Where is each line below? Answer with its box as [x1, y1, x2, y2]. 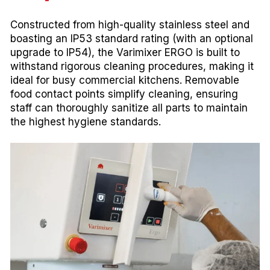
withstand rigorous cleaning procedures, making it [10, 60, 254, 72]
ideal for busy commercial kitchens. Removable [10, 74, 239, 86]
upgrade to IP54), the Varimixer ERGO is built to [10, 46, 240, 58]
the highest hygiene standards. [10, 115, 161, 128]
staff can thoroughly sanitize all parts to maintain [10, 101, 248, 114]
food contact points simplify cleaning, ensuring [10, 87, 238, 100]
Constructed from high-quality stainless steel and [10, 18, 250, 31]
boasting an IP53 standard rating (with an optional [10, 32, 253, 45]
